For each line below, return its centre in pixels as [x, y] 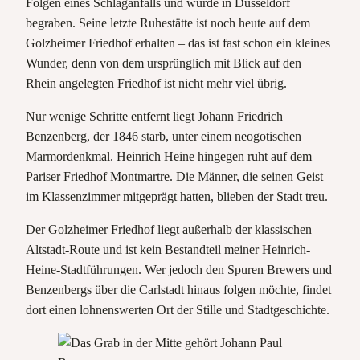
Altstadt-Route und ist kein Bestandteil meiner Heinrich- [168, 250]
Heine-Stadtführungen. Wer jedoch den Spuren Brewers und [179, 270]
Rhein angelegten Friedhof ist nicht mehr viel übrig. [156, 84]
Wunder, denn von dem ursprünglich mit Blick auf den [164, 63]
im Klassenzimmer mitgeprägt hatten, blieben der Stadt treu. [177, 197]
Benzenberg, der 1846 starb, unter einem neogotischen [164, 137]
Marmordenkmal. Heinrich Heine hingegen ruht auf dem [169, 157]
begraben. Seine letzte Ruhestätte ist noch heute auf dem [168, 23]
